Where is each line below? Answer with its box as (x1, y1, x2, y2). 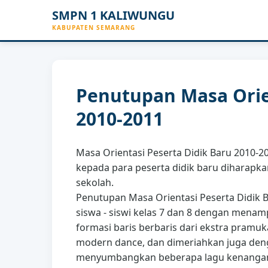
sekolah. (76, 176, 114, 189)
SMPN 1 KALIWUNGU (52, 7, 175, 23)
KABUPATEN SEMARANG (52, 23, 135, 32)
